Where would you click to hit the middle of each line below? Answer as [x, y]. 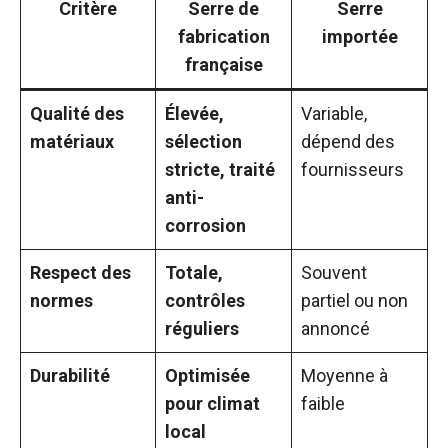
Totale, [194, 272]
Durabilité [70, 375]
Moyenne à [344, 375]
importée [359, 36]
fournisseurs [352, 169]
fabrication [223, 36]
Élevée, [194, 113]
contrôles [205, 300]
